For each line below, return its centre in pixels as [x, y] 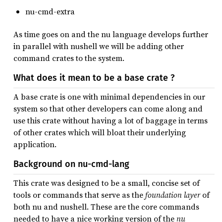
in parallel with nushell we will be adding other [99, 46]
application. [35, 144]
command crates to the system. [69, 58]
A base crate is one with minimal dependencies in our [109, 97]
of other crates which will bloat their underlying [100, 133]
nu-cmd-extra [50, 11]
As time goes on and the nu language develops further [111, 34]
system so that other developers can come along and [108, 109]
